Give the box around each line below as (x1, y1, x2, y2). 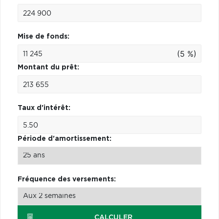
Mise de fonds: (18, 33, 69, 40)
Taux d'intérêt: (18, 104, 70, 111)
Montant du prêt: (18, 64, 79, 71)
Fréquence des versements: (18, 175, 116, 183)
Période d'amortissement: (18, 135, 111, 142)
